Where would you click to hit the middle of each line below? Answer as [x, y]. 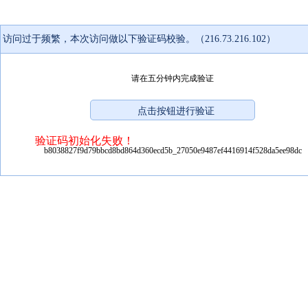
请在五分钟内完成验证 [173, 78]
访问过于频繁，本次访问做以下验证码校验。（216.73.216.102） [139, 38]
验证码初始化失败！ [85, 140]
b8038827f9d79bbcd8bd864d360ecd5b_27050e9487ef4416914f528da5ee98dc [173, 150]
